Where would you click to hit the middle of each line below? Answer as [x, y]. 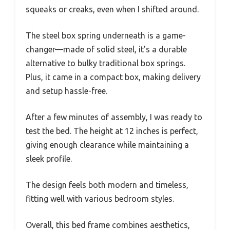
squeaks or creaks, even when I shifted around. [112, 9]
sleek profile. [49, 159]
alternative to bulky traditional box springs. [106, 63]
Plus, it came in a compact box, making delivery [113, 77]
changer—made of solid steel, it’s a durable [106, 50]
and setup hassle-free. [66, 91]
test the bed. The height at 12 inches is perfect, [112, 131]
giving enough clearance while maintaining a [107, 145]
